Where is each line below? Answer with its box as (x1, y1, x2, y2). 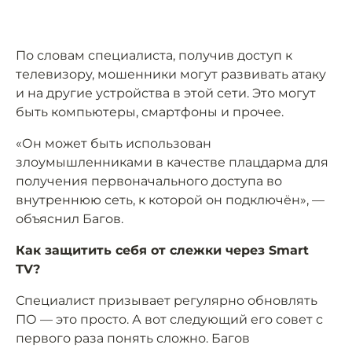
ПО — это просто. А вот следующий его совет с (16, 312, 323, 328)
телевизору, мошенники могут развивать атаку (16, 67, 326, 82)
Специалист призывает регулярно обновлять (16, 293, 317, 309)
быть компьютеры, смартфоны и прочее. (16, 104, 284, 120)
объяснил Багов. (16, 211, 123, 227)
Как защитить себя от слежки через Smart (16, 243, 309, 258)
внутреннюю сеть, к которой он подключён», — (16, 192, 324, 208)
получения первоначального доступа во (16, 174, 282, 189)
